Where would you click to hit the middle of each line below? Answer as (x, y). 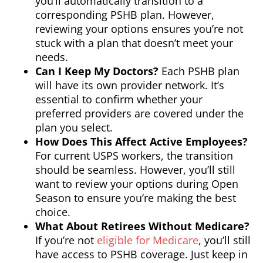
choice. (53, 212)
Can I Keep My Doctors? (97, 71)
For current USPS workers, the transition (134, 156)
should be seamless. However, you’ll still (135, 170)
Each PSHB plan (199, 71)
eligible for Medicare (148, 240)
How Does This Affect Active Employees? (141, 142)
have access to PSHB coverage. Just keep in (141, 254)
